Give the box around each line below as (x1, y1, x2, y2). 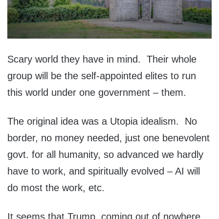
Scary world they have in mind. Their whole (7, 53, 197, 65)
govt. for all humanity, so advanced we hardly (7, 149, 203, 160)
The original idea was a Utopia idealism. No (7, 115, 197, 127)
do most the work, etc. (7, 182, 113, 193)
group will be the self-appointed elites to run (7, 70, 196, 81)
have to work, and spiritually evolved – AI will (7, 165, 200, 176)
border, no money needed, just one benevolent (7, 132, 210, 143)
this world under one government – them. (7, 87, 189, 98)
